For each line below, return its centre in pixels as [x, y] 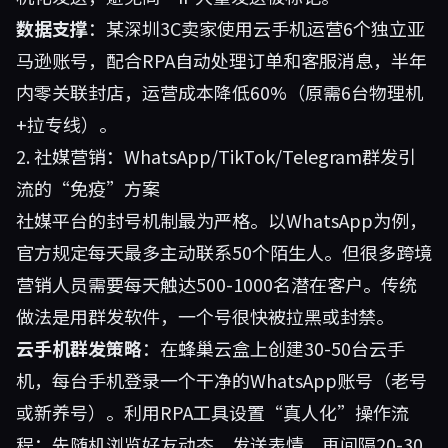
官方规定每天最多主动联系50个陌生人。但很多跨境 [224, 252]
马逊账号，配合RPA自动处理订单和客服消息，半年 [221, 60]
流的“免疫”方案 [88, 188]
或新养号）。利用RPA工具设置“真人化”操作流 [212, 412]
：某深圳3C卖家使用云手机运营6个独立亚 [256, 28]
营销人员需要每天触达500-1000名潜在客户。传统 [216, 284]
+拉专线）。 [66, 124]
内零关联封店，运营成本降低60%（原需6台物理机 [219, 92]
